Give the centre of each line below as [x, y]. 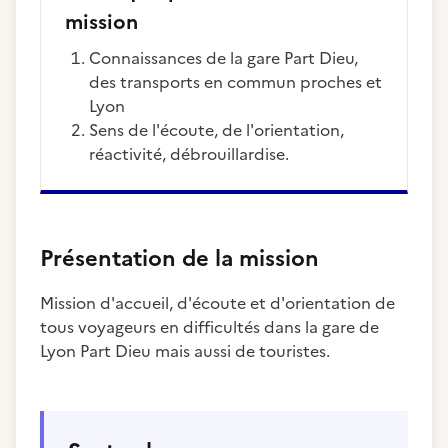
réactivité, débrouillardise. [189, 154]
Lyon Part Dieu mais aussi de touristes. [185, 351]
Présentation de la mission [179, 258]
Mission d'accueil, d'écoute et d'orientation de [217, 303]
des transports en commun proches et [235, 82]
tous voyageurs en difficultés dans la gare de [209, 327]
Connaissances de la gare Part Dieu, [95, 58]
